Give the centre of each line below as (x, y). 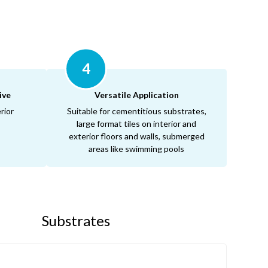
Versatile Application (136, 95)
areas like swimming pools (137, 149)
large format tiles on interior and (137, 124)
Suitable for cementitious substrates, (136, 111)
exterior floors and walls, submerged (136, 136)
